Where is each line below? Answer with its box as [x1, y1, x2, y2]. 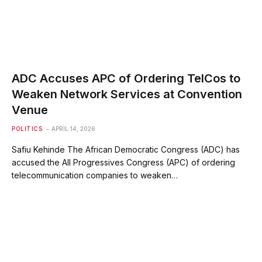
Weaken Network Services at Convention [12, 87, 242, 101]
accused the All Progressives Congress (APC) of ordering [12, 157, 235, 167]
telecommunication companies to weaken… [12, 170, 178, 180]
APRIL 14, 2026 [51, 125, 95, 132]
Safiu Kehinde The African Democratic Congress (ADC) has [12, 144, 240, 154]
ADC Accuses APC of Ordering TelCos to [12, 71, 240, 85]
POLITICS [12, 125, 42, 132]
